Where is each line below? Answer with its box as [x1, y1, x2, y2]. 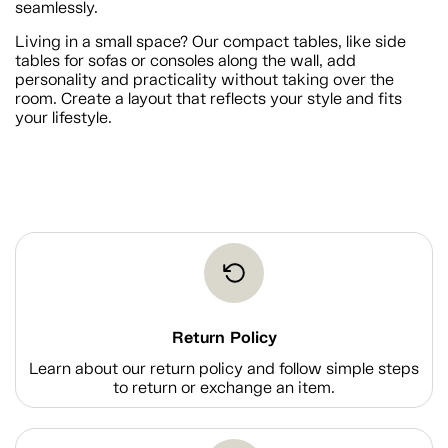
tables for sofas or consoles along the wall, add [15, 51, 356, 71]
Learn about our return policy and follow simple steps [29, 359, 419, 379]
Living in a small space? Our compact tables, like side [15, 32, 406, 52]
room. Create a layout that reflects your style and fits [15, 89, 402, 109]
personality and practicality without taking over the [15, 70, 394, 90]
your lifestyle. [15, 108, 112, 128]
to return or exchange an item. [113, 378, 335, 398]
